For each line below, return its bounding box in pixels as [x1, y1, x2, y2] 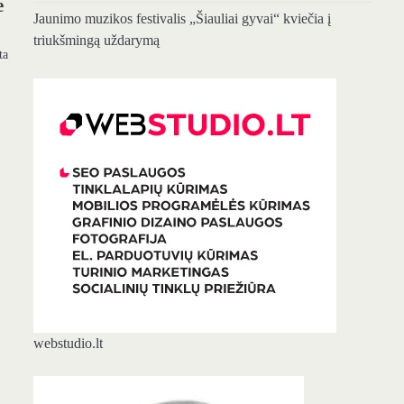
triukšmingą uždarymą [32, 32, 160, 49]
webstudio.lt [32, 335, 103, 351]
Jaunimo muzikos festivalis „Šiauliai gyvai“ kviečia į [32, 11, 331, 27]
